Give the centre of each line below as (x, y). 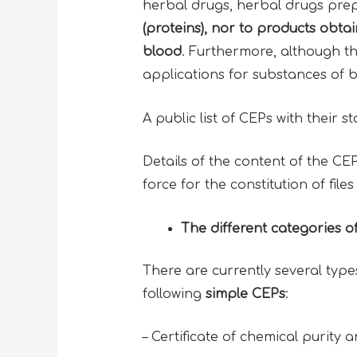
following (174, 294)
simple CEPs (245, 294)
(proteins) (173, 28)
